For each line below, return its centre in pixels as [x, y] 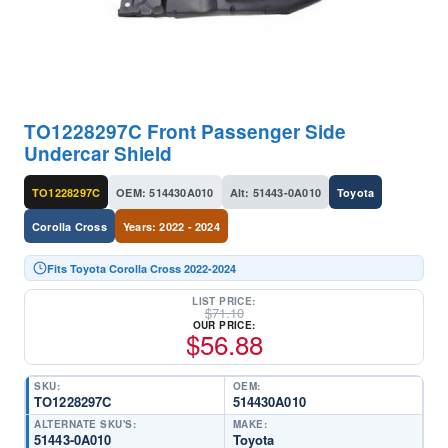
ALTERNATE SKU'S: [85, 424]
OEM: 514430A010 [165, 192]
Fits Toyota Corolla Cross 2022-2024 [141, 268]
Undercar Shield [98, 153]
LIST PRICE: [224, 301]
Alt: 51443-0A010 [275, 192]
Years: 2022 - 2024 [171, 226]
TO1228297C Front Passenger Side [185, 131]
